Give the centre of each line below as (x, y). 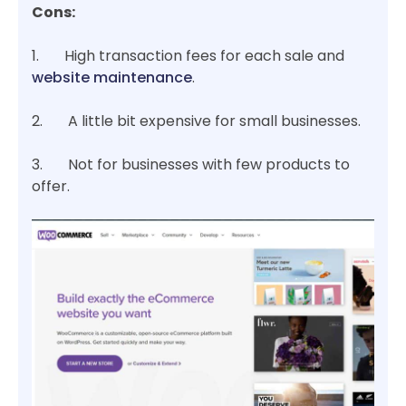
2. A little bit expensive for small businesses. (196, 121)
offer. (51, 186)
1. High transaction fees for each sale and (188, 55)
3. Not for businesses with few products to (191, 164)
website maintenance (112, 77)
